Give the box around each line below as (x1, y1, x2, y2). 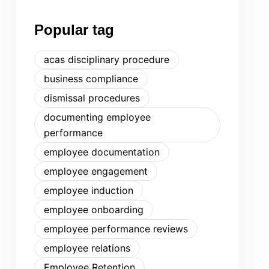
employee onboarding (44, 204, 144, 216)
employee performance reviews (44, 223, 188, 235)
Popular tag (34, 22, 114, 38)
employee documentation (44, 146, 160, 158)
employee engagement (44, 165, 148, 177)
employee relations (44, 242, 130, 254)
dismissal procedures (44, 92, 140, 104)
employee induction (44, 184, 133, 196)
